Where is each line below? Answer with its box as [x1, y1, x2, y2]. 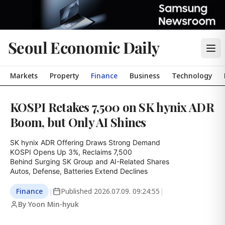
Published [61, 186, 94, 196]
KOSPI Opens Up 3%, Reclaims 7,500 [10, 148, 132, 156]
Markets [10, 71, 38, 80]
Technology [172, 71, 212, 80]
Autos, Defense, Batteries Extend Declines [10, 167, 148, 175]
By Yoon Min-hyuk [18, 199, 79, 209]
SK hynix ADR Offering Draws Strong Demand [10, 138, 160, 147]
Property [50, 71, 79, 80]
